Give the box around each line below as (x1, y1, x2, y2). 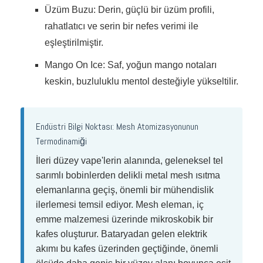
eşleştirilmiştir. (44, 38, 103, 48)
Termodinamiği (36, 134, 87, 147)
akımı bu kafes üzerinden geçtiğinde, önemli (36, 243, 218, 254)
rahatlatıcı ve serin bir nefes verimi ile (44, 21, 198, 32)
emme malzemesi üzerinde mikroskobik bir (36, 214, 213, 224)
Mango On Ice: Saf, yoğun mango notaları (44, 59, 217, 70)
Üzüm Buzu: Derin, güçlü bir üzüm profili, (44, 5, 214, 15)
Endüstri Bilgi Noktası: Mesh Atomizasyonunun (36, 120, 198, 133)
